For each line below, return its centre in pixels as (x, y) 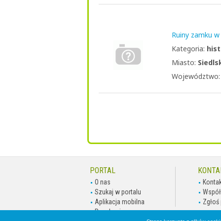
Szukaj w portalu (118, 192)
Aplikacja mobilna (120, 202)
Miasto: (185, 62)
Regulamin (110, 212)
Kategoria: (189, 49)
